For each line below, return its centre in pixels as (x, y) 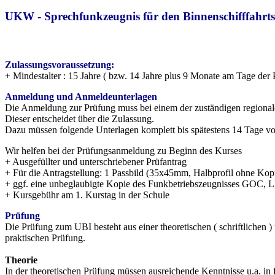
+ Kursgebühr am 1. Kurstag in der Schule (88, 195)
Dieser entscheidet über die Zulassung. (79, 119)
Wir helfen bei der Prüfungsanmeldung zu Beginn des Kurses (123, 151)
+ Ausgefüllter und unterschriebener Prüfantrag (96, 162)
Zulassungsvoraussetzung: (60, 65)
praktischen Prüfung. (45, 238)
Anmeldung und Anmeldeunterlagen (81, 97)
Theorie (21, 260)
